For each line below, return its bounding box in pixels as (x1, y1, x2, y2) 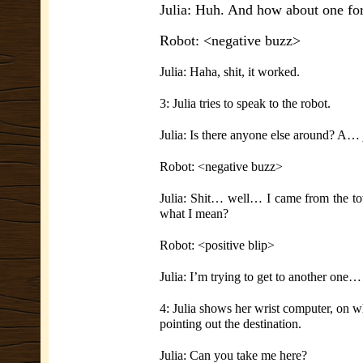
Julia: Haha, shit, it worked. (160, 65, 300, 79)
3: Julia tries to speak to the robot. (160, 96, 331, 110)
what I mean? (160, 207, 228, 220)
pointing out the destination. (160, 317, 301, 331)
